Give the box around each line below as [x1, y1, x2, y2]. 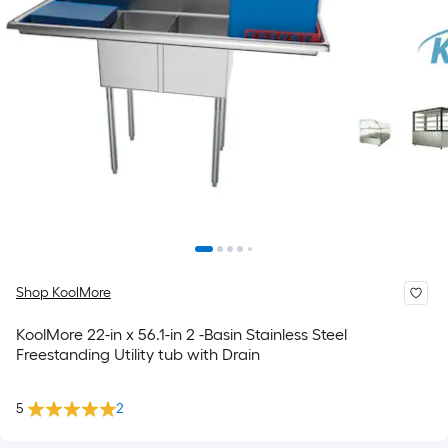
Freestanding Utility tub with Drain [16, 345, 260, 364]
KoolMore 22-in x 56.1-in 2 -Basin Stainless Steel [16, 325, 347, 344]
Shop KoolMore [16, 284, 111, 301]
